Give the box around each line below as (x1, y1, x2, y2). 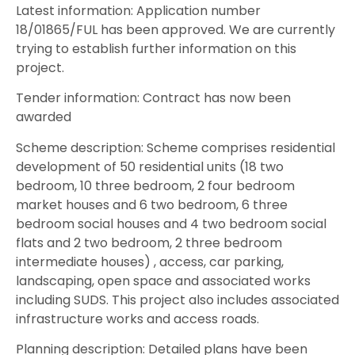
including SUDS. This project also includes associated (16, 290, 339, 309)
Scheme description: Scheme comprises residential (16, 138, 335, 157)
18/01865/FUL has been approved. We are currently (16, 20, 335, 39)
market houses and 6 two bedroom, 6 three (16, 195, 288, 214)
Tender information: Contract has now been (16, 89, 291, 108)
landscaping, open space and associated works (16, 271, 311, 290)
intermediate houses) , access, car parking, (16, 252, 284, 271)
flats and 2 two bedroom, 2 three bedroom (16, 233, 282, 252)
